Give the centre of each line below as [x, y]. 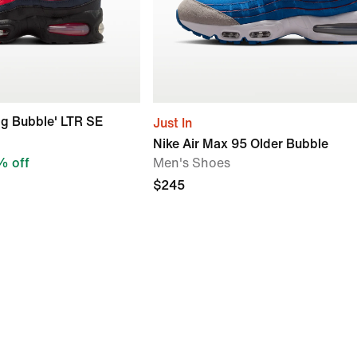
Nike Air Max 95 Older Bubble [241, 144]
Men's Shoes [192, 163]
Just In [173, 123]
